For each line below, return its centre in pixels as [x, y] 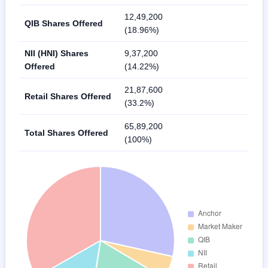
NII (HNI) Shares [57, 53]
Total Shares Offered [66, 133]
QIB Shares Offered [64, 23]
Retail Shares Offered [68, 96]
